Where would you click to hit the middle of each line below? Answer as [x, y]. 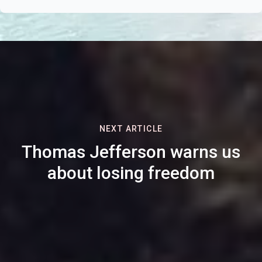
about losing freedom [131, 173]
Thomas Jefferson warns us [131, 151]
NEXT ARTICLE [131, 128]
